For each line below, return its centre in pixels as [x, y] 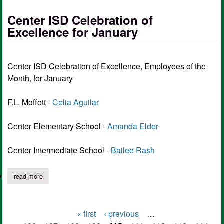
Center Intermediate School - [59, 150]
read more [28, 176]
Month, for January [40, 78]
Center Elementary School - [57, 126]
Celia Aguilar [76, 102]
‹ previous [121, 214]
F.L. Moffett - [30, 102]
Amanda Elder [133, 126]
